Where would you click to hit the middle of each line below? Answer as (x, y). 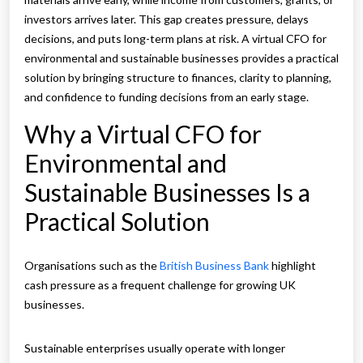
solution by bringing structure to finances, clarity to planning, (178, 78)
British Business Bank (216, 266)
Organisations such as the (92, 266)
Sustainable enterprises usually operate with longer (155, 348)
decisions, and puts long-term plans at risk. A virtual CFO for (175, 39)
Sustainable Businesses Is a (167, 192)
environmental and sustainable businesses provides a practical (181, 58)
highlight (294, 266)
